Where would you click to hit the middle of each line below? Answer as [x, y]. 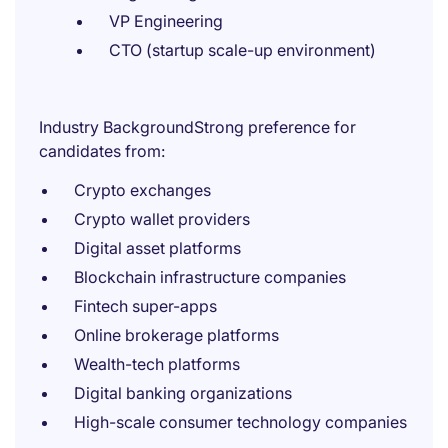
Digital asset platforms [157, 248]
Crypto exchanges [142, 190]
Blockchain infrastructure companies [210, 277]
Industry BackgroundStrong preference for [197, 127]
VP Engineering [166, 21]
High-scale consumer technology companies [240, 422]
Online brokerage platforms [176, 335]
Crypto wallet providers [162, 219]
